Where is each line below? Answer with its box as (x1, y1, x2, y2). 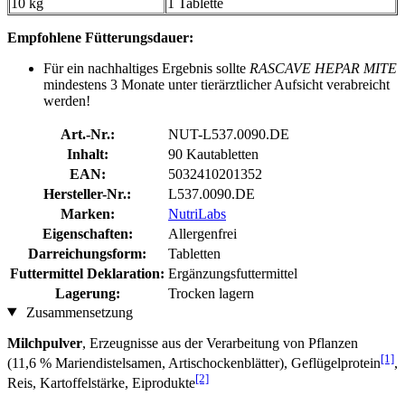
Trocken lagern (168, 285, 254, 301)
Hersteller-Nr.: (43, 185, 131, 202)
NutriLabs (168, 205, 226, 221)
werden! (43, 92, 90, 108)
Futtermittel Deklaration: (10, 265, 165, 281)
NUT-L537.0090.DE (168, 126, 289, 142)
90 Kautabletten (168, 146, 259, 162)
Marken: (60, 205, 115, 221)
